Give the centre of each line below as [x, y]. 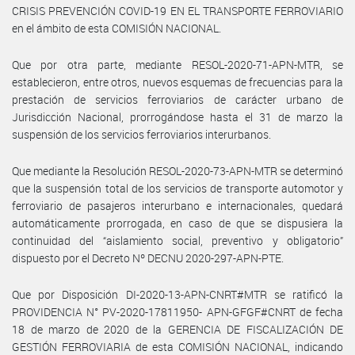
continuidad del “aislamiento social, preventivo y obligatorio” [177, 240]
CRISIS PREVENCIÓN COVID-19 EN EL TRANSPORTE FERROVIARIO [177, 10]
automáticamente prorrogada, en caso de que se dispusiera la [177, 223]
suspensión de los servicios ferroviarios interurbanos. [141, 134]
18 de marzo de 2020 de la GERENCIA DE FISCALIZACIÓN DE [177, 329]
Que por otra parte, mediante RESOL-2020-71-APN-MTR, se [177, 64]
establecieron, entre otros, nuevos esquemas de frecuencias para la [177, 82]
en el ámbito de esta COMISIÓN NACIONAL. [116, 28]
